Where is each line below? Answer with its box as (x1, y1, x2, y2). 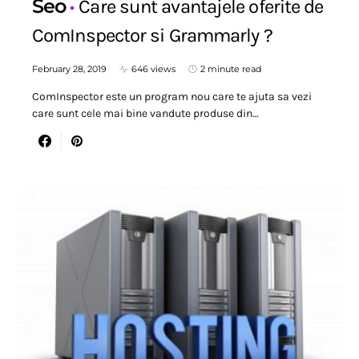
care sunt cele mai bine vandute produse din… (32, 107, 259, 121)
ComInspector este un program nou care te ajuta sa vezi (32, 90, 312, 104)
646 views (131, 63, 175, 75)
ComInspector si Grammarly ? (32, 24, 272, 47)
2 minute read (200, 63, 261, 75)
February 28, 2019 (32, 63, 107, 75)
